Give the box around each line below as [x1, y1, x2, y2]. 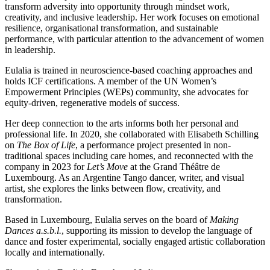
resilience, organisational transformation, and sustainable [5, 23, 218, 34]
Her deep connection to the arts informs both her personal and [5, 118, 239, 129]
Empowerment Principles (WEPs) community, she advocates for [5, 87, 248, 98]
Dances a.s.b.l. [5, 225, 61, 236]
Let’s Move [87, 162, 128, 172]
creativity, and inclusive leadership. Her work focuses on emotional [5, 12, 259, 23]
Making [210, 215, 239, 225]
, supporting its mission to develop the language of [61, 225, 252, 236]
